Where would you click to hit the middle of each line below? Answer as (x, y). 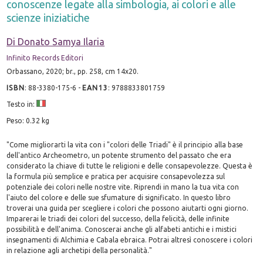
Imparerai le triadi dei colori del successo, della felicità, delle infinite (118, 218)
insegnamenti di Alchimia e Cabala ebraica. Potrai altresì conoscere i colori (130, 240)
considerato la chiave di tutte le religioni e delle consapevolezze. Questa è (130, 166)
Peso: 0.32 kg (28, 120)
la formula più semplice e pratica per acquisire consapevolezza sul (116, 176)
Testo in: (22, 104)
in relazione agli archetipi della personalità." (80, 250)
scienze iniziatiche (48, 17)
